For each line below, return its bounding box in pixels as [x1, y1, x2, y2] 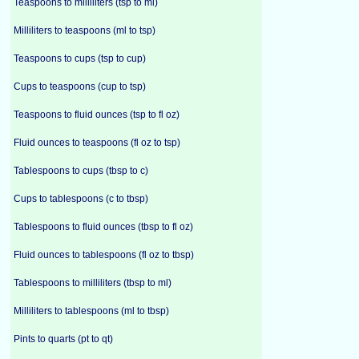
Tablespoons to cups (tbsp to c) [14, 165, 148, 176]
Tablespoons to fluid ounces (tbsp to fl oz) [14, 221, 193, 232]
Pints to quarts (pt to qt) [14, 333, 113, 345]
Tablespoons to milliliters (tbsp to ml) [14, 277, 171, 288]
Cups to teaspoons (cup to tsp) [14, 81, 146, 92]
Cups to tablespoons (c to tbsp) [14, 193, 148, 204]
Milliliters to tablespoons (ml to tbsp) [14, 305, 169, 317]
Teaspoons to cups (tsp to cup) [14, 53, 146, 64]
